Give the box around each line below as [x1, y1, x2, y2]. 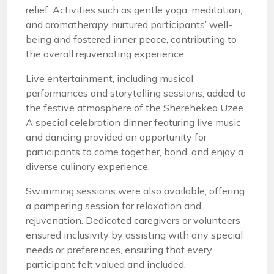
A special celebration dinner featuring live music [26, 116, 241, 128]
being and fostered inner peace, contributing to [26, 33, 237, 45]
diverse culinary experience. [26, 160, 150, 172]
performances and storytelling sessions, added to [26, 87, 246, 99]
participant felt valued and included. [26, 258, 186, 270]
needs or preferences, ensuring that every [26, 243, 212, 256]
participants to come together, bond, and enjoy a [26, 146, 243, 158]
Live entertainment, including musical [26, 72, 193, 84]
